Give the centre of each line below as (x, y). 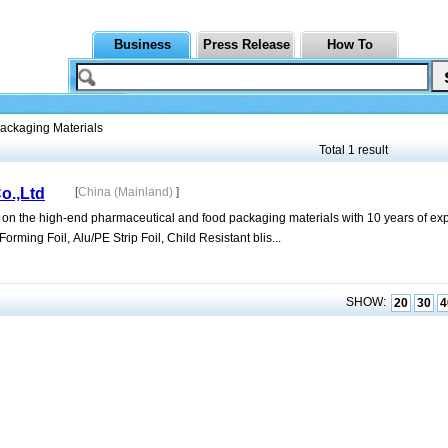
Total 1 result (353, 150)
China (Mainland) (127, 192)
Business (142, 44)
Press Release (246, 44)
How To (350, 44)
